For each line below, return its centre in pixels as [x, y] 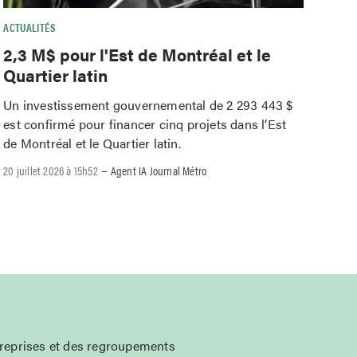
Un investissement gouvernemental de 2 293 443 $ [148, 104]
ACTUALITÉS [29, 27]
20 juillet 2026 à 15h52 [51, 171]
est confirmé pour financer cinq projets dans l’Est [145, 124]
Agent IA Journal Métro [159, 171]
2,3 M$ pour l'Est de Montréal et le [137, 54]
